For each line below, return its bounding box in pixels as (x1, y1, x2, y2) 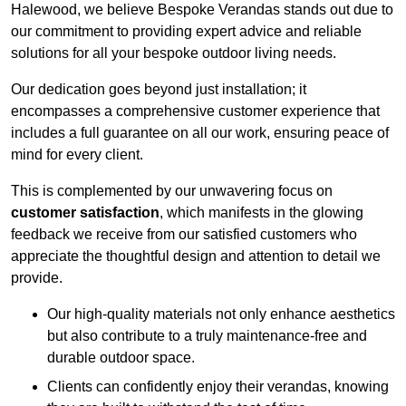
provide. (11, 270, 63, 286)
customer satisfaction (11, 205, 159, 221)
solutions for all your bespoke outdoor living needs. (11, 45, 336, 62)
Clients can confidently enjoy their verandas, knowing (47, 379, 389, 395)
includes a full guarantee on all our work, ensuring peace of (11, 125, 389, 141)
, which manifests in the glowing (159, 205, 363, 221)
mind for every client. (11, 147, 143, 163)
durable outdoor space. (47, 350, 195, 366)
